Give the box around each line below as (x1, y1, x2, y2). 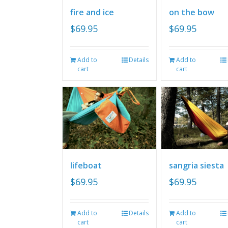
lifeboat (70, 160, 102, 172)
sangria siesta (168, 160, 224, 172)
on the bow (168, 6, 214, 18)
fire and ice (70, 6, 114, 18)
